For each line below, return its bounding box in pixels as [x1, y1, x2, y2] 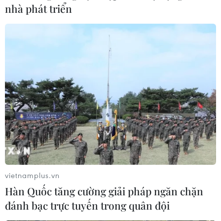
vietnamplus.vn [5, 170, 60, 180]
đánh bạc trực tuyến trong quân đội [5, 198, 170, 212]
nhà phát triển [5, 1, 72, 16]
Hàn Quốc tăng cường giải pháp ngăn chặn [5, 184, 203, 198]
